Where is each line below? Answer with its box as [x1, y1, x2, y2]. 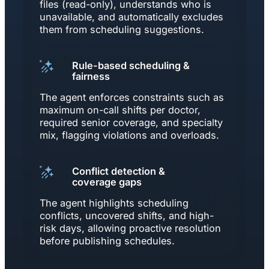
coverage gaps [72, 175, 142, 188]
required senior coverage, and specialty [40, 116, 223, 128]
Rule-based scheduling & [72, 59, 190, 71]
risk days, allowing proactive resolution [40, 222, 221, 234]
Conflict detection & [72, 165, 165, 177]
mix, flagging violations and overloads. [40, 128, 219, 141]
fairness [72, 70, 110, 82]
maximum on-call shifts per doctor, [40, 103, 201, 116]
